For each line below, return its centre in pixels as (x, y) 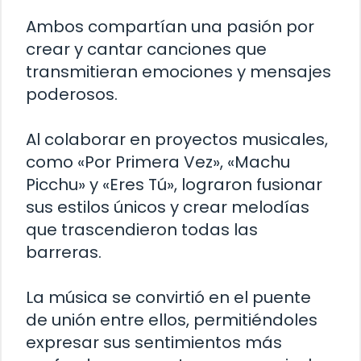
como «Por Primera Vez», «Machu (158, 162)
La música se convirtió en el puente (168, 298)
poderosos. (72, 95)
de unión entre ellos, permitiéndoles (172, 320)
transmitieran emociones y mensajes (178, 72)
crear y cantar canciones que (146, 50)
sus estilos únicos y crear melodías (168, 207)
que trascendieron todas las (142, 230)
